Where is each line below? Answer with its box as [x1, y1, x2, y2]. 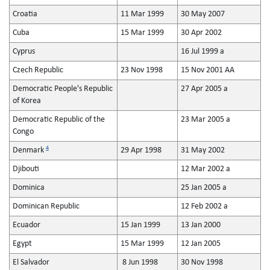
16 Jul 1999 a [181, 47, 224, 56]
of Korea [13, 96, 41, 105]
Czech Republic [13, 66, 63, 75]
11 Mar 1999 [121, 10, 164, 19]
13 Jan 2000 [181, 221, 221, 230]
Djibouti [13, 165, 39, 174]
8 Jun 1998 [121, 258, 158, 267]
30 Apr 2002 [181, 28, 222, 37]
